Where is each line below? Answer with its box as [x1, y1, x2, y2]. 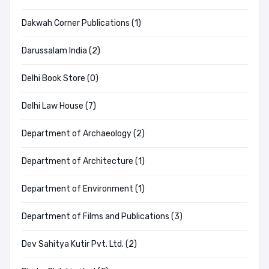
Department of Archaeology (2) [22, 128, 145, 139]
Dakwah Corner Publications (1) [22, 18, 141, 29]
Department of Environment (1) [22, 184, 145, 195]
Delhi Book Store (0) [22, 73, 98, 84]
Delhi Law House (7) [22, 101, 96, 112]
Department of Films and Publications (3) [22, 211, 183, 222]
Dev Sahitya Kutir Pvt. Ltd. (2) [22, 239, 137, 250]
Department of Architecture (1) [22, 156, 145, 167]
